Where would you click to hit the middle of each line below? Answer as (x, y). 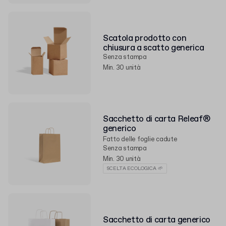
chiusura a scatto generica (154, 48)
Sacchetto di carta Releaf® (157, 119)
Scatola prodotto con (145, 39)
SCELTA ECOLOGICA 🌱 (135, 168)
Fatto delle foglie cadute (140, 139)
